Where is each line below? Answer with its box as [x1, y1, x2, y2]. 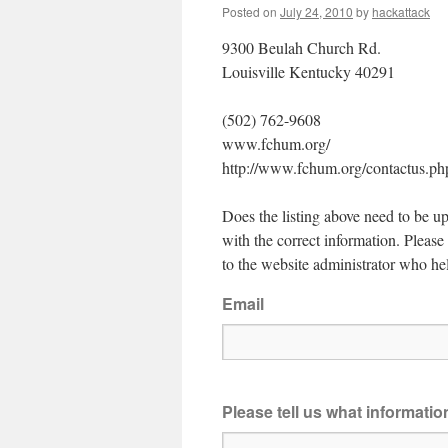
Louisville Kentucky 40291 [222, 61, 395, 82]
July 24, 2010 [280, 3, 353, 20]
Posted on [222, 3, 277, 20]
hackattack [372, 3, 430, 20]
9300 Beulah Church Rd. [222, 37, 381, 58]
